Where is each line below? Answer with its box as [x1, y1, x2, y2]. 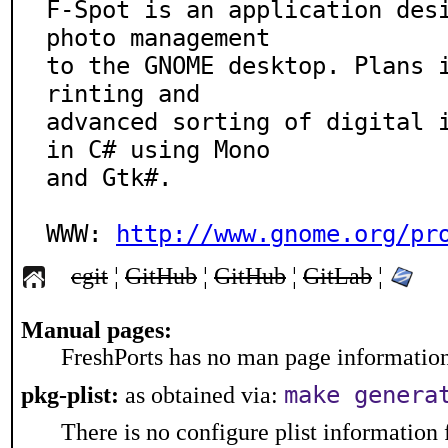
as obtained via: [119, 382, 284, 408]
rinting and [46, 80, 200, 108]
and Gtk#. [46, 164, 172, 192]
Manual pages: [21, 317, 172, 343]
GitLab [303, 263, 372, 289]
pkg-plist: [21, 382, 119, 408]
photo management [46, 24, 270, 52]
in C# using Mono [46, 136, 270, 164]
